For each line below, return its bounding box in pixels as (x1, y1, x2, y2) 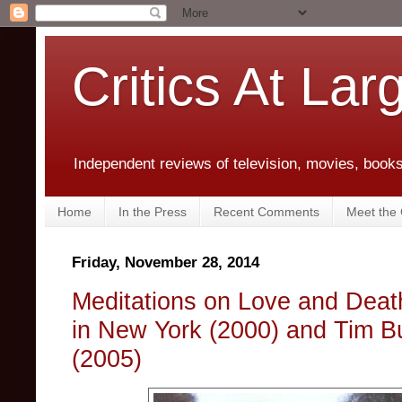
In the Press (118, 204, 187, 219)
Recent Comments (214, 204, 319, 219)
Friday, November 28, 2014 (72, 254, 259, 272)
